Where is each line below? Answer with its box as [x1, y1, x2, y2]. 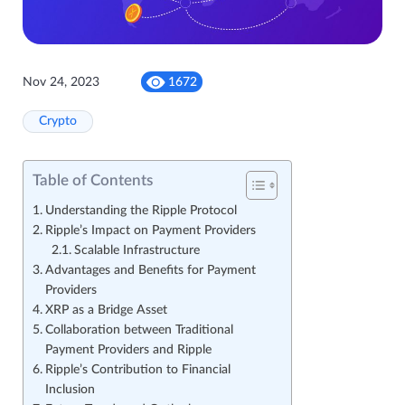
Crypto [39, 115, 77, 128]
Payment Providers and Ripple [44, 344, 212, 357]
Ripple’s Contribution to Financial [44, 363, 231, 377]
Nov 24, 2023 [23, 75, 99, 89]
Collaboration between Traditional [44, 324, 233, 337]
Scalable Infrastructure [73, 244, 200, 258]
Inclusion [44, 383, 95, 397]
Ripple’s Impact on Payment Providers [44, 224, 256, 238]
